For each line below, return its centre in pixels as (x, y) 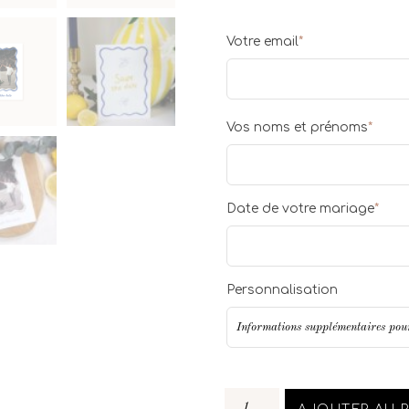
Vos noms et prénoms (297, 128)
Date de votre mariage (300, 209)
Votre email (262, 42)
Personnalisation (282, 290)
